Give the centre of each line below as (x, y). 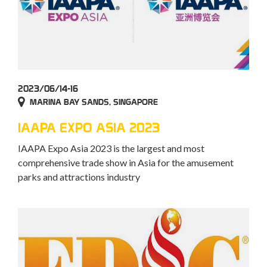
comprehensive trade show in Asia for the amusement (126, 163)
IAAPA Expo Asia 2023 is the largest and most (111, 148)
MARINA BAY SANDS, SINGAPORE (94, 102)
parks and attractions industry (79, 177)
